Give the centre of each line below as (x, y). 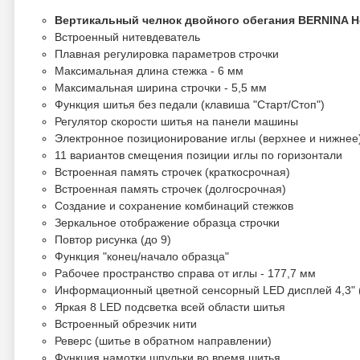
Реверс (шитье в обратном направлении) (163, 341)
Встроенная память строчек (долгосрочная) (170, 189)
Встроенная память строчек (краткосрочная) (172, 172)
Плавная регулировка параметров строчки (167, 54)
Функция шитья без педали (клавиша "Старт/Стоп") (190, 104)
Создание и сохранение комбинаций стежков (174, 206)
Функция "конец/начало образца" (142, 256)
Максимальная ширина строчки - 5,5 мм (161, 88)
